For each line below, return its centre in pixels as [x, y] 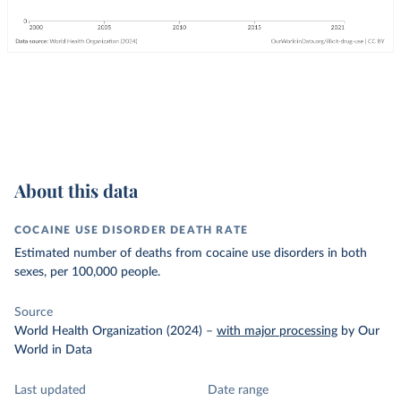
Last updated [50, 390]
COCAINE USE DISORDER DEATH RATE [132, 230]
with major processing [277, 331]
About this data [76, 190]
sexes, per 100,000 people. [87, 272]
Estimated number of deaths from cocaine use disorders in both [191, 253]
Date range [238, 390]
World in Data [53, 350]
